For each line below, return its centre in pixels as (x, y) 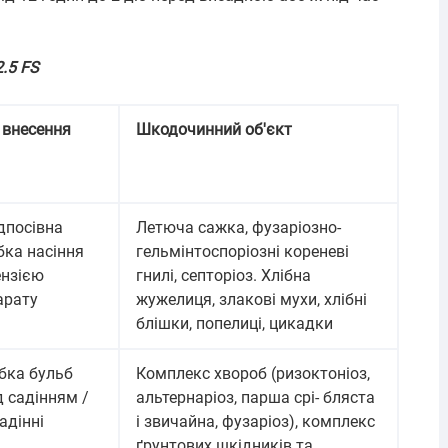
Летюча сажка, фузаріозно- (238, 227)
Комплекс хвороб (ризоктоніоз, (253, 373)
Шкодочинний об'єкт (214, 129)
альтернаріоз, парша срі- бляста (255, 397)
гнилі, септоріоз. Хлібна (223, 275)
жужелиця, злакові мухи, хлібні (251, 299)
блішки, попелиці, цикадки (234, 323)
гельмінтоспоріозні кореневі (242, 251)
